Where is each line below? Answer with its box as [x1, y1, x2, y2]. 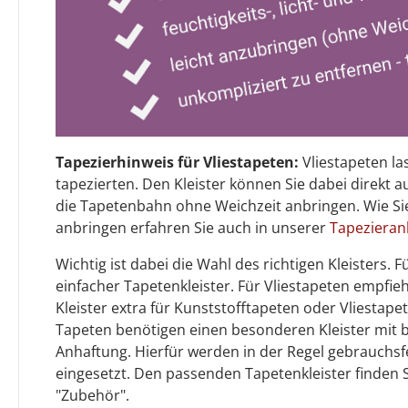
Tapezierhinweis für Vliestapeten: [56, 151, 299, 172]
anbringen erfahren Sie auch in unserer [56, 217, 330, 238]
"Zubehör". [56, 384, 129, 405]
